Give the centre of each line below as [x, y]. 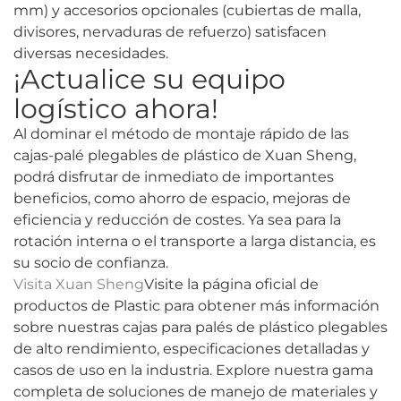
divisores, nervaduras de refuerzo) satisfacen [170, 32]
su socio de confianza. [91, 263]
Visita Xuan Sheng [79, 285]
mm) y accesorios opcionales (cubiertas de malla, [187, 11]
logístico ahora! [116, 109]
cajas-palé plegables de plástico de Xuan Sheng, [185, 156]
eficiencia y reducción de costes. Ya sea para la [177, 220]
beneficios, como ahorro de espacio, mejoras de [182, 199]
